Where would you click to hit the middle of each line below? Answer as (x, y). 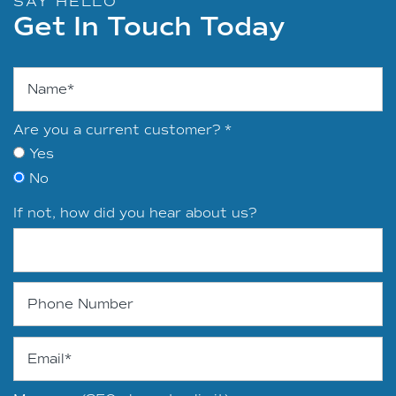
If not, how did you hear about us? (135, 213)
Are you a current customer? (117, 129)
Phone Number (65, 290)
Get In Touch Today (149, 26)
